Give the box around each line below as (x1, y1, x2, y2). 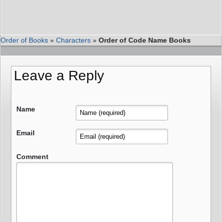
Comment (16, 152, 49, 161)
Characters (56, 36, 91, 44)
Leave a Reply (14, 67, 104, 83)
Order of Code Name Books (99, 36, 191, 44)
